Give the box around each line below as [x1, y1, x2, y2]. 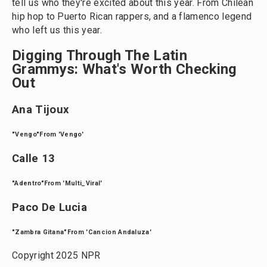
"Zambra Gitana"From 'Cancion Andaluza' [12, 228, 152, 236]
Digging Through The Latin [12, 47, 187, 64]
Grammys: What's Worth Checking [12, 61, 237, 77]
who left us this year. [12, 24, 102, 36]
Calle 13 [12, 152, 55, 165]
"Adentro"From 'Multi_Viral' [12, 179, 103, 187]
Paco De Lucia [12, 201, 88, 214]
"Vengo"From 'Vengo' [12, 131, 84, 138]
